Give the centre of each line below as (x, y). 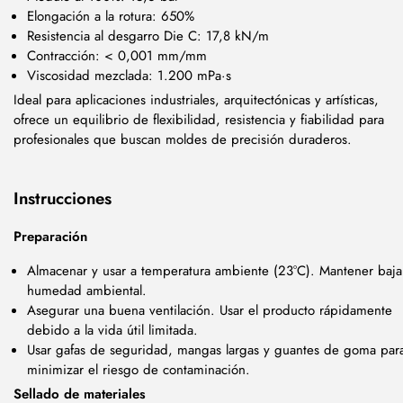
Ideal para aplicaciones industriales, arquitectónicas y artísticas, (196, 99)
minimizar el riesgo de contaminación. (139, 370)
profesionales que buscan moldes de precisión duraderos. (183, 139)
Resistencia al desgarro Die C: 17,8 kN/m (148, 36)
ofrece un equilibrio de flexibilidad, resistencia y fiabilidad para (199, 119)
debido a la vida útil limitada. (112, 330)
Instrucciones (63, 198)
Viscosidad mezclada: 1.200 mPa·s (129, 76)
